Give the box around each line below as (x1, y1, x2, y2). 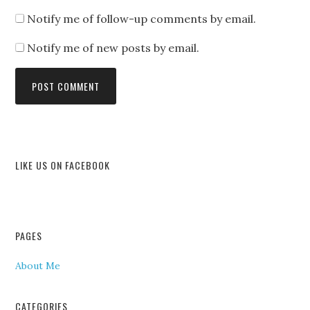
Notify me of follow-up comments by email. (27, 12, 257, 26)
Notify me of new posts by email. (27, 41, 200, 55)
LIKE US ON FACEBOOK (15, 158, 111, 172)
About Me (15, 259, 61, 272)
